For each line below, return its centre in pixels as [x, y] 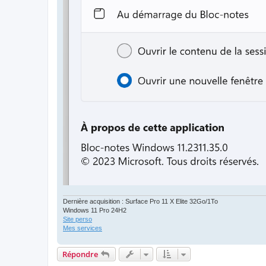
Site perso [77, 219]
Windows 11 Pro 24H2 [95, 210]
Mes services [83, 228]
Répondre [80, 254]
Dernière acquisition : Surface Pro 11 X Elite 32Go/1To [140, 202]
